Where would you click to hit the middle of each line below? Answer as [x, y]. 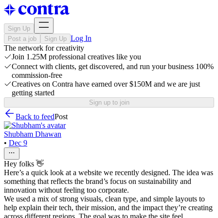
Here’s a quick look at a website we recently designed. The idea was [109, 173]
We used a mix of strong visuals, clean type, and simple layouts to [104, 199]
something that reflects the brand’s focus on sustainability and [98, 181]
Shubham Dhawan [33, 134]
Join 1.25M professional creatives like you [76, 57]
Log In [81, 38]
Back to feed [35, 117]
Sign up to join [109, 102]
